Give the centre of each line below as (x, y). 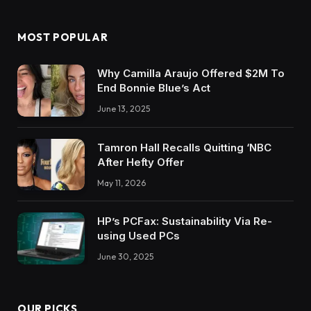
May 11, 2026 (121, 183)
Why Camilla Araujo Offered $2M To (191, 73)
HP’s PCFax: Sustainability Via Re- (185, 221)
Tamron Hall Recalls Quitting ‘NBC (184, 147)
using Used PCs (138, 236)
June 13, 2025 (124, 108)
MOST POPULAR (63, 37)
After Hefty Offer (141, 162)
